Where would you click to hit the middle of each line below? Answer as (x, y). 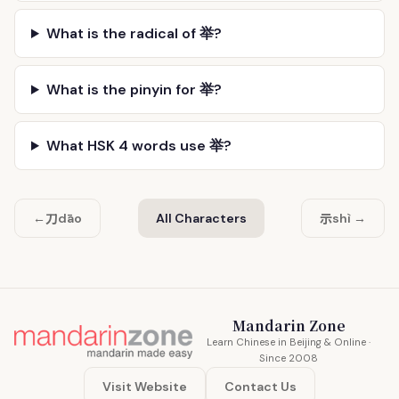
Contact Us (261, 387)
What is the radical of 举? (134, 33)
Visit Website (145, 387)
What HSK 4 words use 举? (138, 146)
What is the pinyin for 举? (134, 90)
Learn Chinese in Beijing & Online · (289, 342)
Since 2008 (289, 358)
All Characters (201, 218)
